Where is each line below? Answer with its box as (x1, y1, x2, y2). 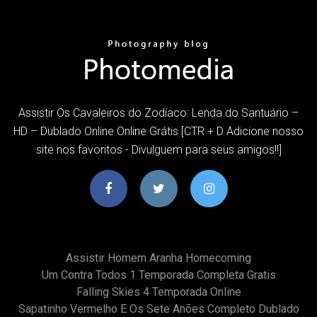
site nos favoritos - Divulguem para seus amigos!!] (35, 142, 282, 156)
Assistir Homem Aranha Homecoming (66, 250, 251, 265)
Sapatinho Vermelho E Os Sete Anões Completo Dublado (18, 301, 299, 316)
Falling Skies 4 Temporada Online (76, 284, 241, 299)
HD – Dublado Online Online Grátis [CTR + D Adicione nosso (13, 124, 304, 138)
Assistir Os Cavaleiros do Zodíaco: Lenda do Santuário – (18, 105, 299, 120)
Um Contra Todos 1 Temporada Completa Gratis (41, 267, 276, 282)
